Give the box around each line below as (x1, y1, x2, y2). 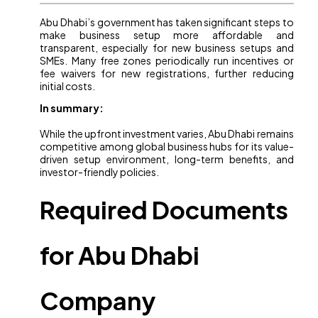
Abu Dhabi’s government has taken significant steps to (40, 16, 294, 29)
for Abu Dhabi (40, 240, 200, 271)
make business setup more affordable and (40, 28, 294, 42)
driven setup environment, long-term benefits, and (40, 153, 294, 166)
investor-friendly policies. (40, 165, 160, 179)
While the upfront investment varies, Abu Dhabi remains (40, 127, 294, 141)
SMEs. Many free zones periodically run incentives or (40, 54, 294, 67)
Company (40, 285, 156, 317)
